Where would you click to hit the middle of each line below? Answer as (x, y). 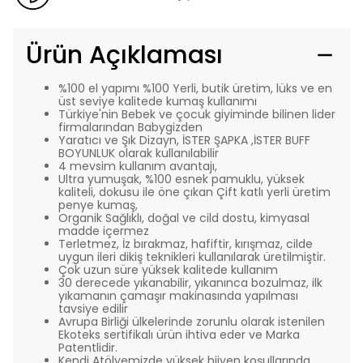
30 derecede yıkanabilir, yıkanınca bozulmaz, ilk (190, 283)
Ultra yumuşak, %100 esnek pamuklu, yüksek (181, 179)
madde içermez (104, 231)
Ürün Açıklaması (124, 55)
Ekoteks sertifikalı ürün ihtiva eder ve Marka (179, 335)
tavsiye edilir (93, 309)
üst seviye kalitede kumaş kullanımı (158, 101)
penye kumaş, (98, 205)
